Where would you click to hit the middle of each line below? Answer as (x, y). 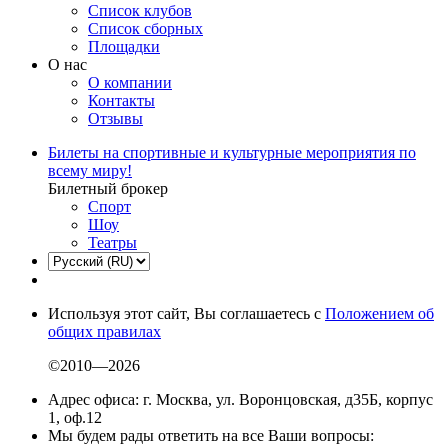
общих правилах (104, 332)
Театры (112, 243)
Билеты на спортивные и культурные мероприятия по (232, 153)
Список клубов (140, 11)
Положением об (379, 314)
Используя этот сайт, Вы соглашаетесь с (186, 314)
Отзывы (115, 119)
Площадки (124, 47)
